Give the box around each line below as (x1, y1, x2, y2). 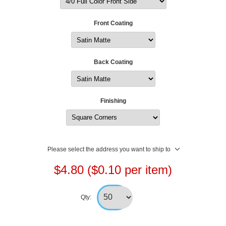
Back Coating (93, 59, 133, 66)
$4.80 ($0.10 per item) (54, 162, 172, 177)
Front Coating (93, 20, 133, 27)
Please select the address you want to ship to (47, 145, 171, 153)
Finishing (100, 97, 126, 104)
